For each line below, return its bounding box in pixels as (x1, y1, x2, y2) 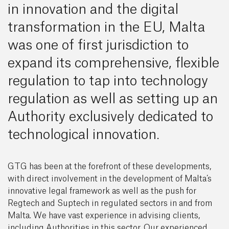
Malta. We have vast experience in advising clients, (8, 212, 200, 220)
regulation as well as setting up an (8, 93, 218, 106)
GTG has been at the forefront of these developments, (8, 163, 211, 171)
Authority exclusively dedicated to (8, 110, 213, 124)
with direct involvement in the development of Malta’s (8, 175, 212, 183)
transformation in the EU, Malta (8, 21, 205, 34)
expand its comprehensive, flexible (8, 57, 219, 70)
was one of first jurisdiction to (8, 39, 189, 52)
